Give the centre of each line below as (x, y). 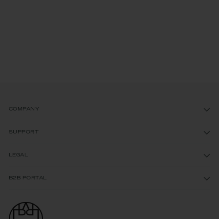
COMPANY (24, 109)
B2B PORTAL (28, 178)
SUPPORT (24, 132)
